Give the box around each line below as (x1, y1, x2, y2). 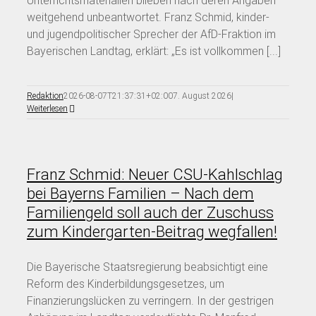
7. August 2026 (173, 90, 231, 101)
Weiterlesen (27, 103, 68, 114)
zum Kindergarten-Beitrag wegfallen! (27, 222, 277, 241)
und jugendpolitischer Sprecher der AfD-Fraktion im (27, 27, 276, 41)
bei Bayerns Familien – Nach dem (27, 184, 254, 202)
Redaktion (27, 90, 63, 101)
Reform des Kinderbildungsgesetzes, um (27, 276, 224, 291)
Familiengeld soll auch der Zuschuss (27, 203, 274, 221)
